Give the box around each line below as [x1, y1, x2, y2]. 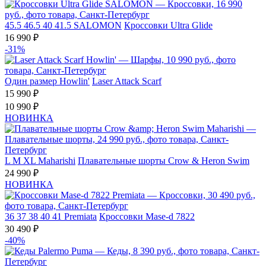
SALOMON [74, 20, 122, 31]
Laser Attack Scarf [92, 76, 161, 87]
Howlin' [59, 76, 90, 87]
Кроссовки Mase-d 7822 [99, 211, 195, 222]
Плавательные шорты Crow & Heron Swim [78, 156, 249, 166]
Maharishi [38, 156, 75, 166]
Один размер [5, 76, 57, 87]
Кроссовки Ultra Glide [124, 20, 213, 31]
